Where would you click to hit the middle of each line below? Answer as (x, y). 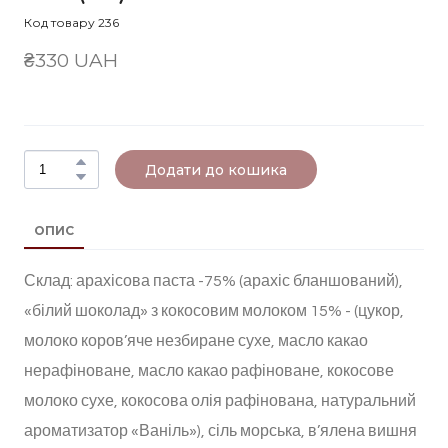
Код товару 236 (71, 23)
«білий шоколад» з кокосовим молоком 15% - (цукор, (214, 311)
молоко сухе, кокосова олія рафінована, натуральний (220, 401)
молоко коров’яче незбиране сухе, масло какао (196, 341)
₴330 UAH (71, 61)
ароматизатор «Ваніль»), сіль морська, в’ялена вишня (220, 431)
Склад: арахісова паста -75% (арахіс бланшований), (213, 281)
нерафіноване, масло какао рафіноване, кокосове (209, 371)
